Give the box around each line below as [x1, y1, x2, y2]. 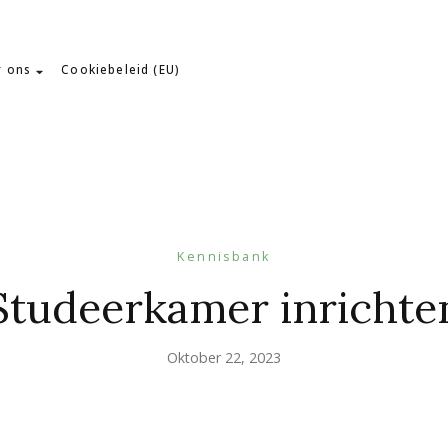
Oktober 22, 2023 [167, 348, 281, 367]
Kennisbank [177, 248, 271, 265]
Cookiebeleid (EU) [61, 62, 181, 77]
